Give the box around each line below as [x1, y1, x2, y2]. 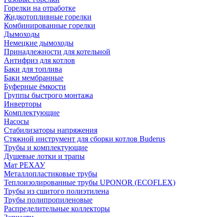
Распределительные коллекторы [4, 204, 110, 213]
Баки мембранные [4, 74, 63, 82]
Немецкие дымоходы [4, 39, 74, 47]
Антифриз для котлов [4, 56, 75, 64]
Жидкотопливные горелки [4, 13, 92, 21]
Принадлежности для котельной [4, 47, 110, 56]
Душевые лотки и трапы [4, 152, 85, 160]
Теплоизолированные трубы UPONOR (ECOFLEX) [4, 178, 175, 186]
